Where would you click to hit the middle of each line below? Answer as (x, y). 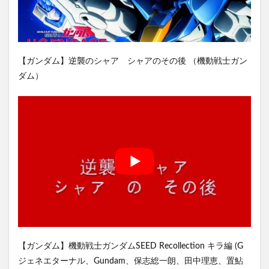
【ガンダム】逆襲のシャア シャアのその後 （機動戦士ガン (133, 61)
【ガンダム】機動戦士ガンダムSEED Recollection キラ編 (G (131, 246)
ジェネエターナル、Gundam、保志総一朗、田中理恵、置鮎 (131, 261)
